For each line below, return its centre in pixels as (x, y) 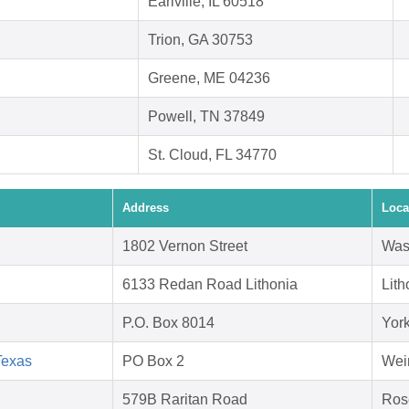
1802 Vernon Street (185, 246)
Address (146, 208)
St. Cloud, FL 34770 (212, 155)
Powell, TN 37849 (206, 117)
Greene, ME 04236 (209, 79)
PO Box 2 (153, 362)
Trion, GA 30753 (200, 40)
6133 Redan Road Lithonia (210, 285)
